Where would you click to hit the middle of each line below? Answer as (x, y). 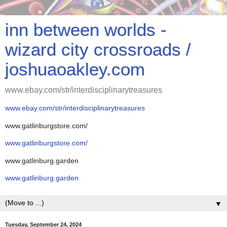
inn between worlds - (86, 30)
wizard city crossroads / (98, 50)
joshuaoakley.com (75, 69)
